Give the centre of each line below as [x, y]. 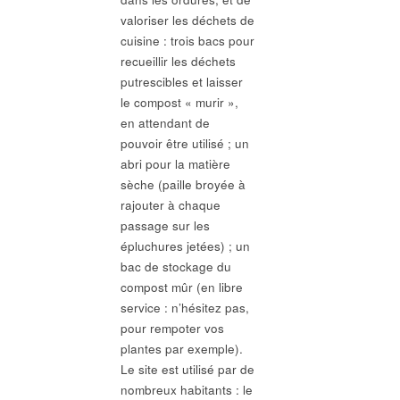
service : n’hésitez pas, [184, 308]
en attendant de [165, 123]
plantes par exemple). [181, 349]
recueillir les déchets [178, 62]
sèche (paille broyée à [183, 185]
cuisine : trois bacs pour [187, 41]
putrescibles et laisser [181, 82]
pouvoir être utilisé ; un [184, 144]
